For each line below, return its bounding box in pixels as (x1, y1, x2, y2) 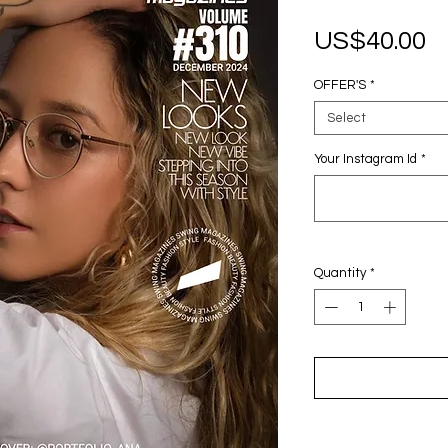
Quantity (314, 266, 366, 280)
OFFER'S (314, 78, 366, 92)
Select (327, 111, 366, 125)
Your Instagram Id (314, 152, 417, 166)
